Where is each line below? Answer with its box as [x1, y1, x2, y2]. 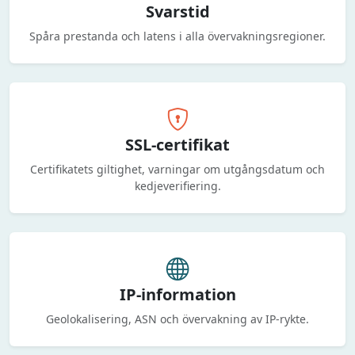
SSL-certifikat [125, 134, 230, 155]
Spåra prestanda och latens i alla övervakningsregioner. [29, 29, 326, 44]
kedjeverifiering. [134, 178, 221, 193]
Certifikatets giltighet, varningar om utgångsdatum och [30, 162, 325, 177]
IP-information [119, 284, 236, 305]
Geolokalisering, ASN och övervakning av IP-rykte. [46, 311, 309, 326]
